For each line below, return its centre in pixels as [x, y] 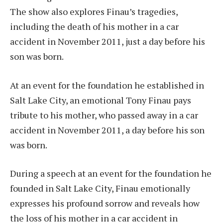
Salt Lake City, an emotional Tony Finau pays [101, 100]
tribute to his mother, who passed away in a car [104, 115]
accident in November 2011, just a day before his [108, 41]
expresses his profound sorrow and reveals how [105, 203]
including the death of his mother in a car [94, 26]
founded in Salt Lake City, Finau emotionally [100, 188]
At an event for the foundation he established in [107, 85]
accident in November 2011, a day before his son [107, 130]
